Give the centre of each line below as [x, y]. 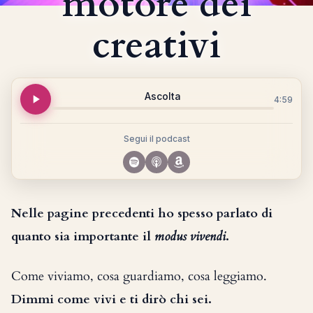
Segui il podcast [156, 139]
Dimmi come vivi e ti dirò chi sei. [111, 299]
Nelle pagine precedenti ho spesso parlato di [142, 213]
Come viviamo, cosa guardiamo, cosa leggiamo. [139, 276]
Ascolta [162, 96]
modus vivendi [190, 236]
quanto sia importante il [83, 236]
